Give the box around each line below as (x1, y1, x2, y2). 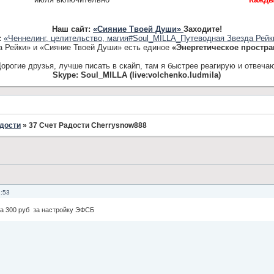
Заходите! (183, 24, 222, 34)
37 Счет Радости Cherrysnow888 (28, 120, 147, 130)
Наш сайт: (51, 24, 93, 34)
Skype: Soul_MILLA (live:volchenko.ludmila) (53, 70, 221, 80)
